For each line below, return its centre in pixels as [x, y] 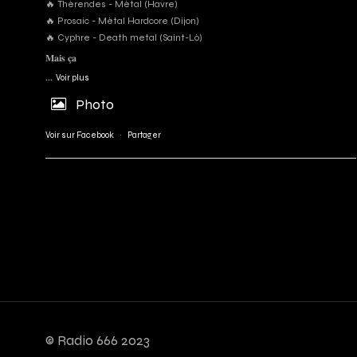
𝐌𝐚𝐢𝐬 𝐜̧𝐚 [61, 59]
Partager [144, 135]
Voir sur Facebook [80, 135]
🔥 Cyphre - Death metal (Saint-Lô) [124, 38]
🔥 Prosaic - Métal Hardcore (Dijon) [122, 21]
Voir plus [73, 78]
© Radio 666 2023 [98, 340]
